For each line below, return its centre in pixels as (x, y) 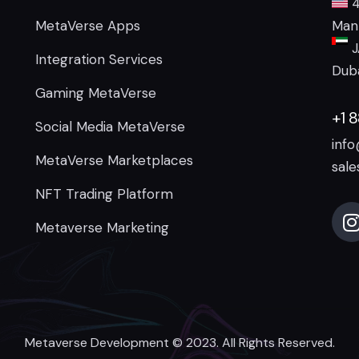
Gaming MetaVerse (95, 93)
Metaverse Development (97, 342)
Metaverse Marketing (102, 228)
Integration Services (99, 60)
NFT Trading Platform (104, 194)
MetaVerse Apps (87, 26)
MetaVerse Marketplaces (114, 161)
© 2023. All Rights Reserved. (252, 342)
